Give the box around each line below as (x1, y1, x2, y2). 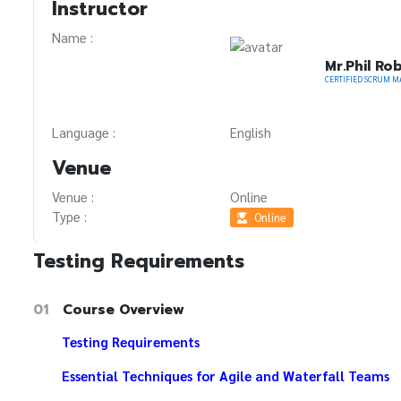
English (230, 123, 272, 141)
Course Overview (63, 300, 184, 320)
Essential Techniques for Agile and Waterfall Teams (62, 367, 389, 385)
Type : (52, 207, 87, 225)
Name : (52, 28, 93, 46)
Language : (52, 123, 115, 141)
